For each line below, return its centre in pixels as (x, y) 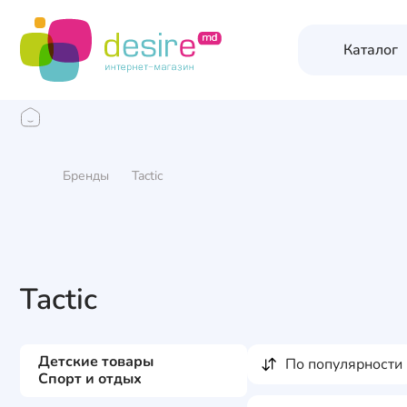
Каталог (370, 50)
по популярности (349, 364)
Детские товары (96, 362)
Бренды (86, 175)
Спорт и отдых (90, 379)
